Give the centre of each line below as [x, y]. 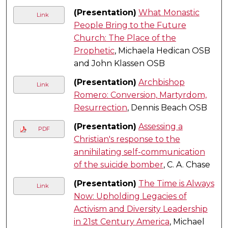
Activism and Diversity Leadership [140, 209]
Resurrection [100, 107]
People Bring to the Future [130, 25]
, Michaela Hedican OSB [162, 50]
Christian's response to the [127, 139]
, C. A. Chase [187, 164]
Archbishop [161, 82]
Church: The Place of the [125, 38]
